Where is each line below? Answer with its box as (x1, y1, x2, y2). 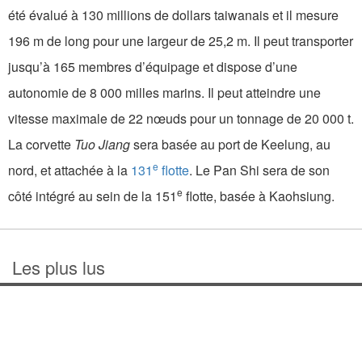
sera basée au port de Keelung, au (130, 135, 330, 154)
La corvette (8, 135, 74, 154)
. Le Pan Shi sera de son (189, 161, 330, 180)
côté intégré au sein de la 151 (8, 187, 177, 206)
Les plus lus (12, 255, 105, 280)
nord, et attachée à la (8, 161, 131, 180)
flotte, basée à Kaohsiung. (183, 187, 335, 206)
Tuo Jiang (74, 135, 130, 154)
